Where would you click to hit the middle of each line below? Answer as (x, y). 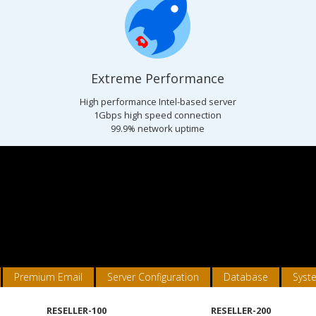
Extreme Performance (158, 78)
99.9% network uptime (158, 128)
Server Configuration (153, 277)
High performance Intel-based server (158, 102)
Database (246, 277)
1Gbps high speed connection (158, 115)
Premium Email (48, 277)
